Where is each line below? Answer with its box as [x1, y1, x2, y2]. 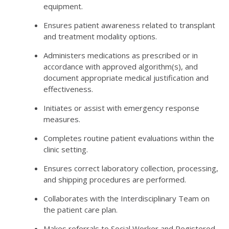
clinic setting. [43, 144, 88, 154]
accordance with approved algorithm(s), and [43, 61, 198, 72]
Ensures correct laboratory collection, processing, [43, 163, 218, 173]
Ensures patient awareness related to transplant [43, 19, 215, 30]
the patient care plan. [43, 204, 118, 215]
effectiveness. [43, 83, 93, 94]
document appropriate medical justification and [43, 72, 209, 83]
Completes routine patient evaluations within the [43, 132, 214, 143]
